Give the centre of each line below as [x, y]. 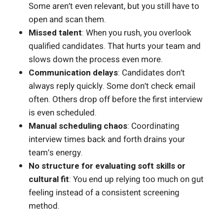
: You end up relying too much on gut [136, 179]
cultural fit [49, 179]
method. [44, 206]
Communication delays [73, 73]
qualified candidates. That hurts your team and [115, 46]
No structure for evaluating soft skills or [107, 166]
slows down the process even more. [96, 59]
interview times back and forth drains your [107, 139]
